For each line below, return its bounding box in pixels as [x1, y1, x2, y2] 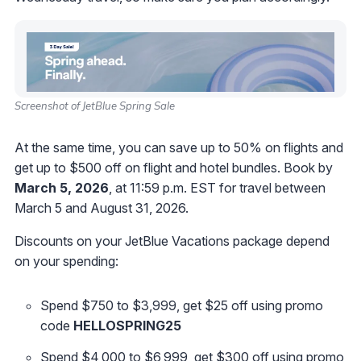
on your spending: [15, 253, 118, 270]
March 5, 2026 [15, 180, 109, 197]
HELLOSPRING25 [73, 317, 181, 334]
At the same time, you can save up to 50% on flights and [15, 139, 343, 156]
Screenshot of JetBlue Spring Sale [15, 99, 175, 113]
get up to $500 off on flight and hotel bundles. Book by [15, 160, 333, 176]
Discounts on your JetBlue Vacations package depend [15, 233, 330, 250]
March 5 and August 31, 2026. [15, 200, 189, 217]
